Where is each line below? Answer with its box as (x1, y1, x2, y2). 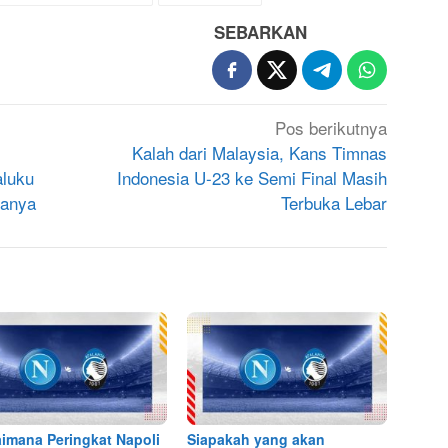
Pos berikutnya (275, 115, 388, 141)
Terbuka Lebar (281, 190, 388, 216)
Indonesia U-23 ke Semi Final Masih (117, 165, 388, 191)
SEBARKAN (214, 20, 308, 45)
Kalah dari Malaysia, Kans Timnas (132, 140, 388, 166)
